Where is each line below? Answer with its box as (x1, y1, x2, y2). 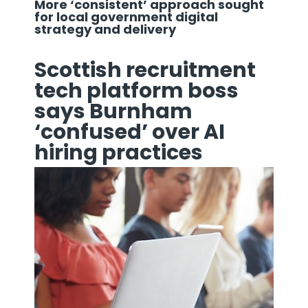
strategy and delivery (34, 20, 179, 38)
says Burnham (34, 96, 192, 126)
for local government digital (34, 8, 218, 25)
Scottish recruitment (34, 55, 256, 85)
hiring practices (34, 137, 207, 167)
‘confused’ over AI (34, 117, 225, 146)
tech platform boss (34, 76, 239, 105)
